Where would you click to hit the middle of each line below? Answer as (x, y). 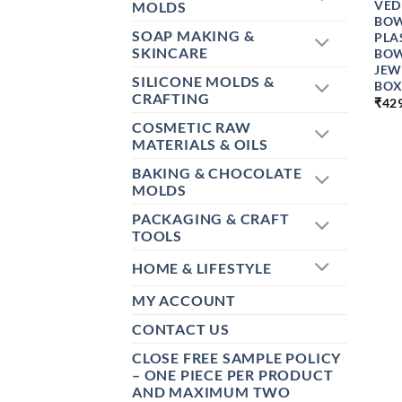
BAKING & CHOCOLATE (217, 173)
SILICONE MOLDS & (203, 82)
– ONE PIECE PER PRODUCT (233, 375)
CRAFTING (171, 99)
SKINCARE (170, 53)
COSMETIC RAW (192, 127)
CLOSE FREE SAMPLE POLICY (237, 358)
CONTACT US (181, 329)
